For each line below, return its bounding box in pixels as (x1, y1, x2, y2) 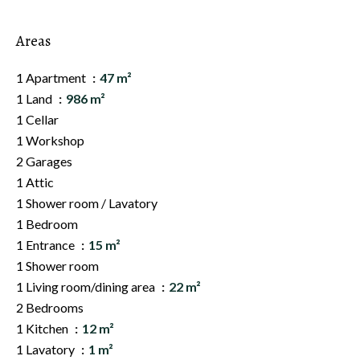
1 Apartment (16, 70, 88, 85)
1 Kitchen (16, 321, 71, 336)
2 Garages (16, 153, 72, 169)
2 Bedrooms (16, 300, 84, 315)
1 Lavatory (16, 342, 77, 357)
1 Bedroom (16, 216, 78, 231)
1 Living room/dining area (16, 279, 157, 294)
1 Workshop (16, 133, 84, 148)
